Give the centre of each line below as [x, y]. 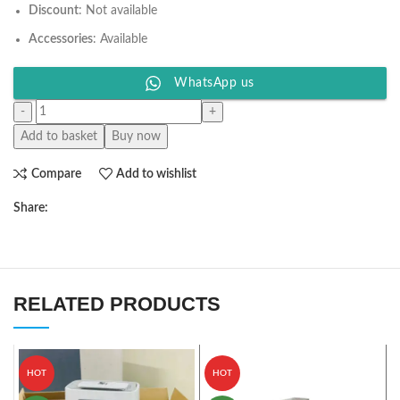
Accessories [61, 39]
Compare [56, 174]
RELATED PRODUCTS [117, 304]
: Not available [118, 11]
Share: [31, 208]
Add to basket [59, 137]
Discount [54, 11]
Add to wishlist [157, 174]
